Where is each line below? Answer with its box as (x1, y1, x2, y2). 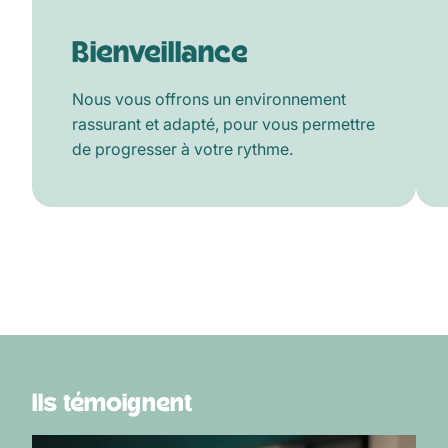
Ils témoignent (32, 391, 192, 417)
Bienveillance (72, 37, 248, 68)
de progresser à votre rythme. (72, 139, 293, 160)
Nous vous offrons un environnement (72, 89, 346, 110)
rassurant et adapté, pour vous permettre (72, 114, 375, 135)
